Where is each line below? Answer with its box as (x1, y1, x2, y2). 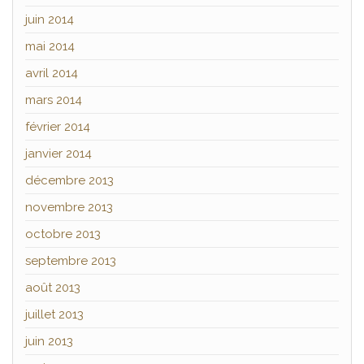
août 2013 (25, 280, 80, 296)
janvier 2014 (25, 146, 92, 162)
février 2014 (25, 119, 90, 135)
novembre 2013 (25, 200, 113, 215)
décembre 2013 (25, 173, 114, 188)
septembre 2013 (25, 253, 116, 269)
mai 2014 (25, 39, 75, 54)
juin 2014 (25, 12, 74, 28)
